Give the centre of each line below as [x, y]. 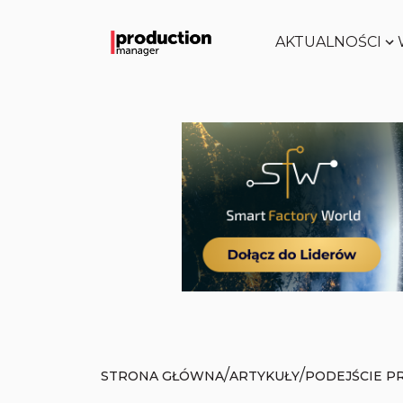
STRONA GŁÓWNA [162, 376]
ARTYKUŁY [264, 376]
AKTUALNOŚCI [328, 42]
